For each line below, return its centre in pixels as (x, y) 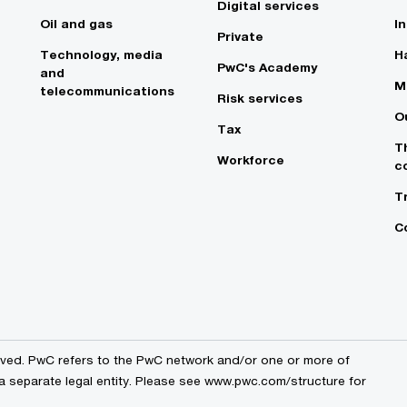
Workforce (251, 160)
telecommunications (107, 91)
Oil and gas (76, 24)
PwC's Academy (267, 68)
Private (240, 37)
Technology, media (101, 55)
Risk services (260, 99)
